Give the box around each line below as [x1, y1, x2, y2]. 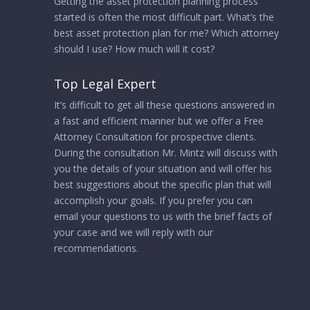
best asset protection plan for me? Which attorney [53, 26, 279, 39]
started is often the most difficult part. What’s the [53, 10, 274, 24]
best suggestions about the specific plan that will [53, 178, 271, 191]
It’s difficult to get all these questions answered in [53, 98, 275, 111]
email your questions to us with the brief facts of [53, 210, 272, 223]
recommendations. [53, 241, 138, 255]
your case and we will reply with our [53, 226, 213, 239]
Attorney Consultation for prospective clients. [53, 130, 256, 143]
